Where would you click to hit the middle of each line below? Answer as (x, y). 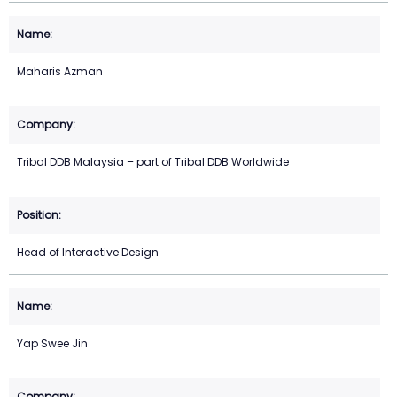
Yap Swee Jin (52, 344)
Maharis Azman (60, 72)
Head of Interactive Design (88, 253)
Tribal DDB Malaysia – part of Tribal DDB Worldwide (153, 162)
